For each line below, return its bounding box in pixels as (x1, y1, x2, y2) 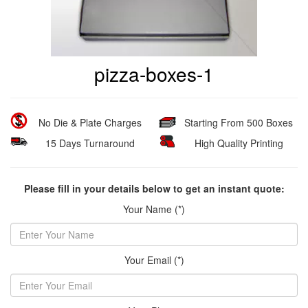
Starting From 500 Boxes (184, 115, 293, 129)
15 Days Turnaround (45, 136, 135, 150)
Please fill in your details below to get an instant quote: (23, 181, 285, 195)
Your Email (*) (124, 253, 184, 267)
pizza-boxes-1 (94, 60, 214, 87)
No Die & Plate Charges (38, 115, 142, 129)
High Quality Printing (194, 136, 283, 150)
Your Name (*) (123, 202, 185, 216)
